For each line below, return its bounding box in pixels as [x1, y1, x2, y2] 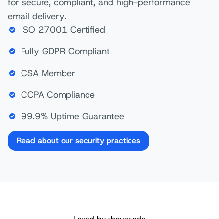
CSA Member [21, 67, 75, 79]
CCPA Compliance [21, 88, 95, 101]
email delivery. [8, 10, 66, 22]
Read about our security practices [17, 135, 140, 146]
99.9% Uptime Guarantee [21, 110, 124, 122]
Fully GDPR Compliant [21, 45, 109, 58]
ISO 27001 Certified [21, 24, 105, 36]
